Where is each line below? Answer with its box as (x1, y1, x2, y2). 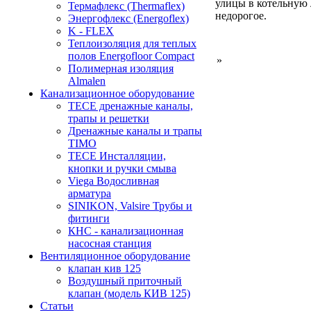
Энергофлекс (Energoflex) (68, 12, 189, 24)
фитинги (68, 212, 110, 224)
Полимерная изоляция (68, 62, 174, 74)
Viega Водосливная (68, 175, 159, 187)
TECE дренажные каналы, (68, 100, 193, 112)
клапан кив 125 (68, 262, 141, 274)
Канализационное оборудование (40, 87, 194, 99)
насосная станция (68, 237, 151, 249)
